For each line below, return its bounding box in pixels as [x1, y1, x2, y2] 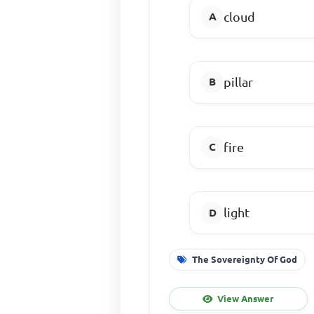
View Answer [217, 293, 274, 303]
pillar [224, 74, 254, 89]
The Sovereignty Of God [192, 254, 298, 264]
